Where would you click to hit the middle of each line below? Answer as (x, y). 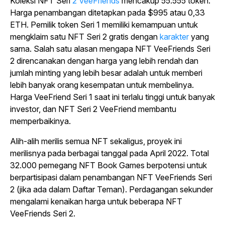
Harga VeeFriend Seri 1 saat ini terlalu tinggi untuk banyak (113, 97)
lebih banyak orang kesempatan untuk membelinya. (102, 85)
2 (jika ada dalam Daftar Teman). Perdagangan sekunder (111, 189)
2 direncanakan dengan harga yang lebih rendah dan (104, 61)
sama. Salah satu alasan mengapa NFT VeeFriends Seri (110, 49)
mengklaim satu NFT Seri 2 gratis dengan (84, 37)
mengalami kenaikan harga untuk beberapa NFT (96, 201)
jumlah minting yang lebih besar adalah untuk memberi (106, 73)
